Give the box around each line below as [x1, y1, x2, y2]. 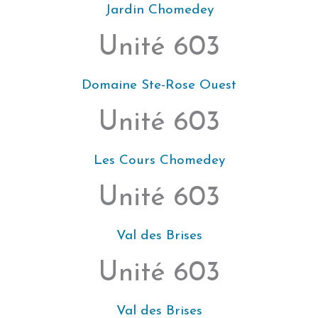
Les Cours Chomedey [93, 153, 225, 168]
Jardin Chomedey [104, 3, 214, 17]
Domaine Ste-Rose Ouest [82, 78, 236, 92]
